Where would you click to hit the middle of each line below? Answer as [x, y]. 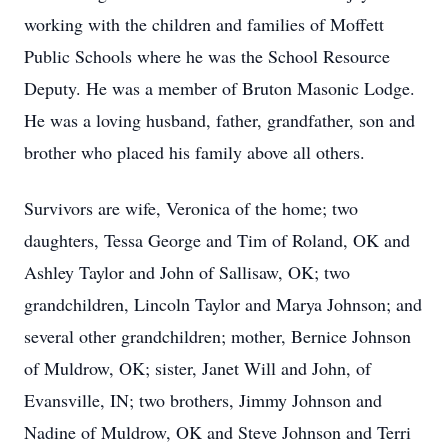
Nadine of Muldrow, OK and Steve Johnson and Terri [217, 432]
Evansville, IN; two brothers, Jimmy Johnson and [203, 400]
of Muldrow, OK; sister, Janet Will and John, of [197, 368]
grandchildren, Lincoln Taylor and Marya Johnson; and [223, 304]
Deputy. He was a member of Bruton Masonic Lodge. [219, 88]
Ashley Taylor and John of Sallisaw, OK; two [187, 272]
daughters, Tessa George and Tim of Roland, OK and [217, 240]
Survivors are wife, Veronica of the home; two [191, 208]
